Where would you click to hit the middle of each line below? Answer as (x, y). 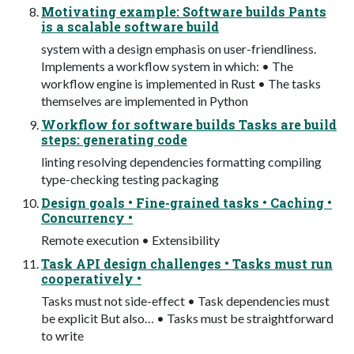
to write (62, 336)
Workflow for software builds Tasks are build (189, 125)
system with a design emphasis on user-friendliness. (179, 49)
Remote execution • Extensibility (130, 240)
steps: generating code (114, 140)
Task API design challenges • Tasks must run (187, 264)
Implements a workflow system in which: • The (167, 66)
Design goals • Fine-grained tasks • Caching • (186, 203)
